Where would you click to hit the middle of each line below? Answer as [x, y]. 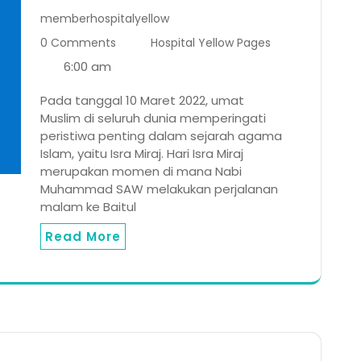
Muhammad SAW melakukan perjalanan [159, 189]
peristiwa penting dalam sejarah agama [161, 136]
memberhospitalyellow [105, 19]
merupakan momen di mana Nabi [141, 172]
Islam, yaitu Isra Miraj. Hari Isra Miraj [142, 154]
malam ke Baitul [88, 207]
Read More [83, 237]
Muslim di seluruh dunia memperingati [153, 118]
